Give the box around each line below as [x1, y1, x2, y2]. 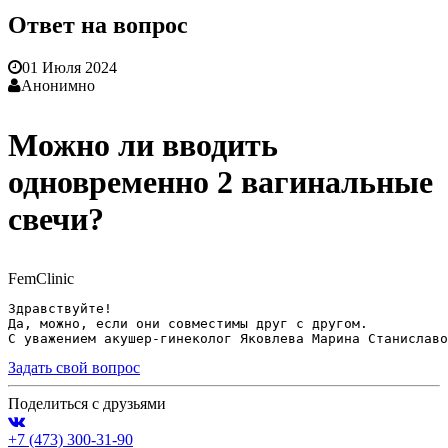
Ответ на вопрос [8, 11, 188, 38]
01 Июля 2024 [22, 58, 117, 76]
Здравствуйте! [8, 300, 120, 316]
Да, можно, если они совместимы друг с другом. [8, 315, 376, 331]
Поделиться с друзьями [8, 394, 166, 412]
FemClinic [8, 269, 74, 287]
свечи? [8, 200, 104, 237]
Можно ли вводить [8, 126, 278, 163]
